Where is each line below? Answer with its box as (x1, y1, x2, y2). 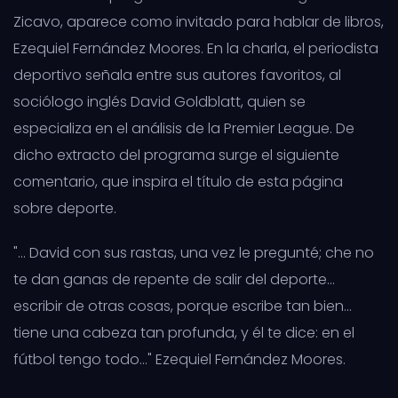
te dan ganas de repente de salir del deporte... (13, 268, 335, 290)
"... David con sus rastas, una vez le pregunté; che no (13, 242, 374, 263)
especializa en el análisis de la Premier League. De (13, 117, 354, 139)
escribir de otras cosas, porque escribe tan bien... (13, 295, 352, 316)
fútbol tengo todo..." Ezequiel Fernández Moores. (13, 348, 346, 370)
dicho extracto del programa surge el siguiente (13, 144, 339, 165)
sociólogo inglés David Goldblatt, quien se (13, 91, 306, 112)
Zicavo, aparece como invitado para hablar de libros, (13, 11, 384, 32)
